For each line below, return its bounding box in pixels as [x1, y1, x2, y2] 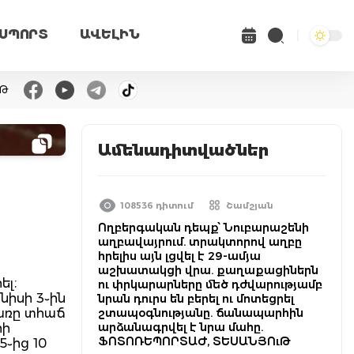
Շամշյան [226, 200, 273, 211]
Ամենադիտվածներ [98, 141, 269, 160]
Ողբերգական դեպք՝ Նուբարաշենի [98, 220, 309, 235]
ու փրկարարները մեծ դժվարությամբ [98, 277, 322, 292]
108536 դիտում [121, 200, 194, 211]
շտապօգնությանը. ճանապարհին [98, 306, 303, 320]
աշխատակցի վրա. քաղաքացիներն [98, 263, 318, 277]
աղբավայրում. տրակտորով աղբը [98, 235, 302, 249]
